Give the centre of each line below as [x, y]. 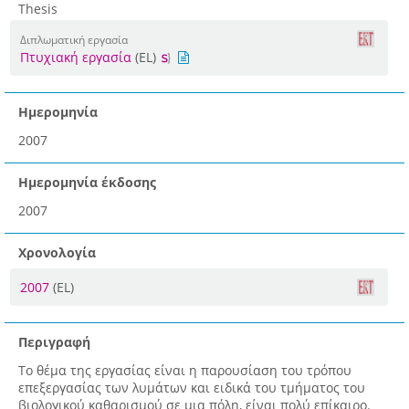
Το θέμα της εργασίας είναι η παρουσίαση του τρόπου [185, 371]
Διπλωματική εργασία [74, 40]
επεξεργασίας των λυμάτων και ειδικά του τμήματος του [192, 388]
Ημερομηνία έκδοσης [87, 183]
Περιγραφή [54, 342]
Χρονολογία [57, 253]
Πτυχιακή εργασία [76, 58]
